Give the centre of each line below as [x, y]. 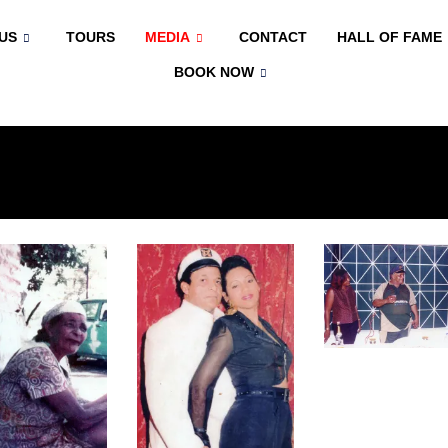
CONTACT [273, 37]
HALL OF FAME [390, 37]
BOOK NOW [214, 72]
